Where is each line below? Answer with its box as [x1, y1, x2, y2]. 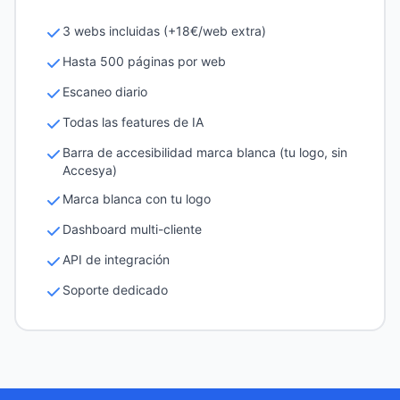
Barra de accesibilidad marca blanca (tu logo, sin [62, 145, 347, 160]
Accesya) [62, 162, 117, 178]
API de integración [62, 252, 170, 267]
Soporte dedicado [62, 282, 168, 297]
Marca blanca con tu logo [62, 191, 211, 206]
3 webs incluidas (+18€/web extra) [62, 23, 266, 38]
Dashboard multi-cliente [62, 221, 202, 237]
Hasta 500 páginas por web [62, 54, 226, 69]
